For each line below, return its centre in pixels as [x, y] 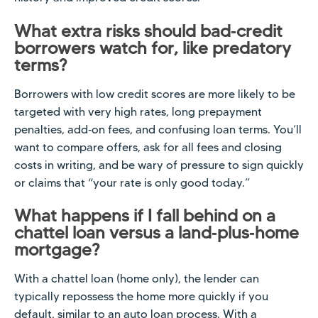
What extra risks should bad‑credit [148, 31]
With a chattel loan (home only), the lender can [137, 279]
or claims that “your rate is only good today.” [132, 182]
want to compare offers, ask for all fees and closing [148, 147]
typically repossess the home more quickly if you [141, 297]
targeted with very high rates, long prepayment [138, 111]
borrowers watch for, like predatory [153, 48]
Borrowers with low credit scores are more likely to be [155, 94]
